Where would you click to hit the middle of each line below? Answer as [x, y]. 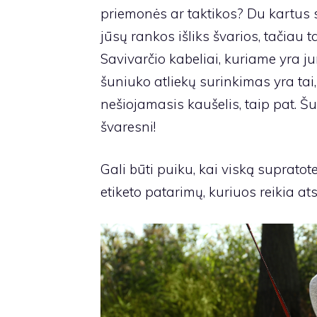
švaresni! [128, 126]
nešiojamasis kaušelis [170, 104]
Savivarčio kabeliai [160, 58]
